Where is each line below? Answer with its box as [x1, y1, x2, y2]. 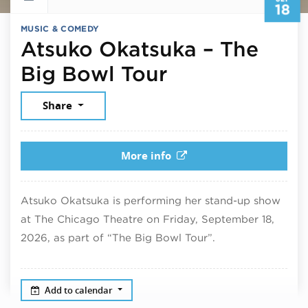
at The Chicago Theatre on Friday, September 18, [21, 213, 274, 225]
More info [121, 148, 172, 164]
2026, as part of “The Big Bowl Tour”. [21, 232, 215, 244]
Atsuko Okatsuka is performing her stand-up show [21, 195, 280, 207]
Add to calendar [45, 283, 115, 296]
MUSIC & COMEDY [21, 23, 100, 34]
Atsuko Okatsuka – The [21, 36, 258, 61]
